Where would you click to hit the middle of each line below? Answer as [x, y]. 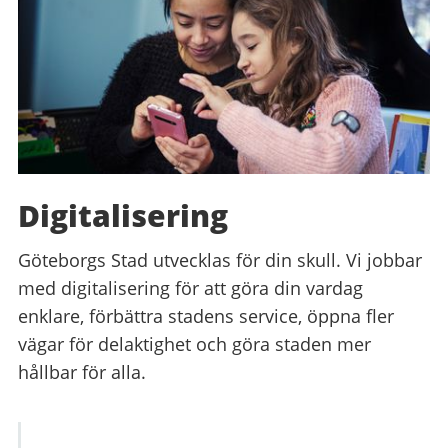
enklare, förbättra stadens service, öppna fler [206, 315]
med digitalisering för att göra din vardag [190, 287]
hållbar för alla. [82, 371]
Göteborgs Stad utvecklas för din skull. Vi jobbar [220, 259]
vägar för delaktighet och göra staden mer [194, 343]
